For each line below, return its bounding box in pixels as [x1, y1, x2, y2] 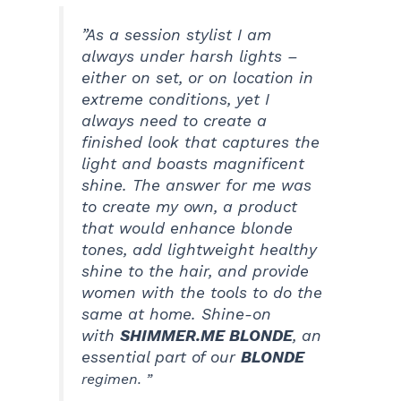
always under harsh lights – [81, 47, 299, 66]
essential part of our [81, 348, 242, 367]
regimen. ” [81, 371, 153, 388]
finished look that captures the [81, 133, 320, 152]
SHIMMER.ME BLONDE [120, 327, 294, 346]
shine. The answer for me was [81, 176, 312, 195]
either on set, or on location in [81, 69, 314, 88]
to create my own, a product [81, 198, 298, 217]
